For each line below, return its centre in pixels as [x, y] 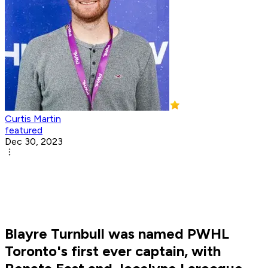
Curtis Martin [33, 119]
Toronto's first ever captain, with [113, 251]
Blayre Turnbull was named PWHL [117, 234]
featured [24, 130]
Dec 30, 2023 [34, 142]
